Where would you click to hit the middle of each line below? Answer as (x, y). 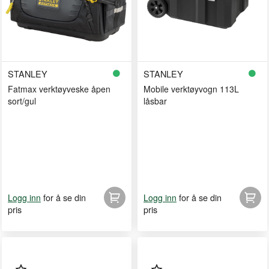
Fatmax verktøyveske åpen (59, 89)
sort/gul (22, 101)
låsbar (155, 101)
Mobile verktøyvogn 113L (191, 89)
